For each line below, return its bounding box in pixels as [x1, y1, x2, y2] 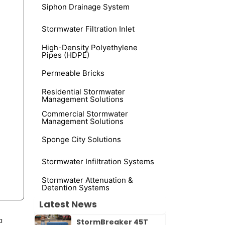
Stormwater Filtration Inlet [42, 24, 135, 34]
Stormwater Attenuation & [42, 175, 134, 185]
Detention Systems [42, 182, 110, 192]
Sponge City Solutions [42, 135, 122, 145]
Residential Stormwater [42, 86, 126, 96]
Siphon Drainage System [42, 2, 130, 12]
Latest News [39, 197, 97, 210]
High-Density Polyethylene [42, 42, 138, 52]
